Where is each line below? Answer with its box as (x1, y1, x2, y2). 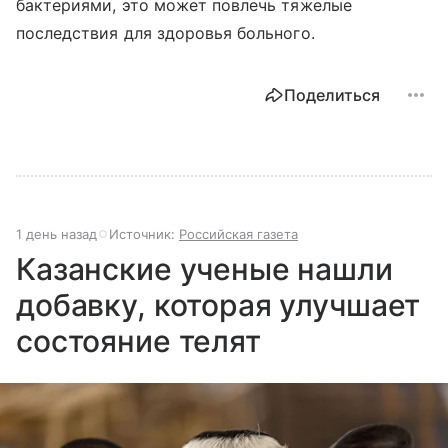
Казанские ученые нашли (16, 250, 393, 287)
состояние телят (16, 322, 261, 359)
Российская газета (179, 225, 298, 242)
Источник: (109, 225, 179, 242)
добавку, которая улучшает (16, 286, 421, 323)
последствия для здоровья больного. (16, 22, 315, 43)
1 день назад (16, 225, 97, 242)
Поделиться (284, 84, 380, 105)
